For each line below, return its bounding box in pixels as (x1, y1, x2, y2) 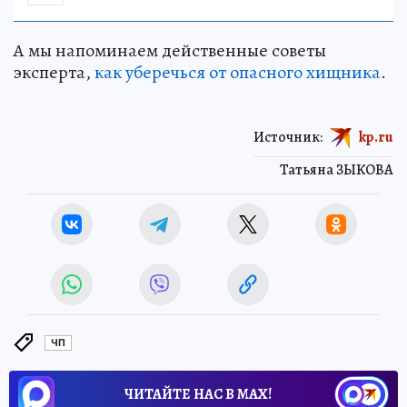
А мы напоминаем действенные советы (14, 37, 326, 63)
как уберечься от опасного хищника (94, 59, 381, 84)
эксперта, (14, 59, 94, 84)
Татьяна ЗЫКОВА (280, 159, 393, 180)
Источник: (253, 126, 323, 147)
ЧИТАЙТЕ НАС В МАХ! (124, 383, 272, 404)
